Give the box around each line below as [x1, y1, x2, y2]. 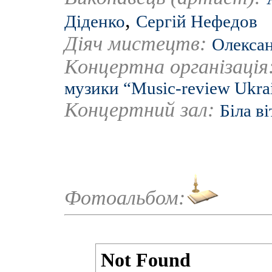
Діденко [64, 12, 125, 31]
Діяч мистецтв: [64, 32, 212, 55]
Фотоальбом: [64, 186, 185, 209]
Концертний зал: [64, 98, 220, 121]
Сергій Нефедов [136, 12, 257, 31]
